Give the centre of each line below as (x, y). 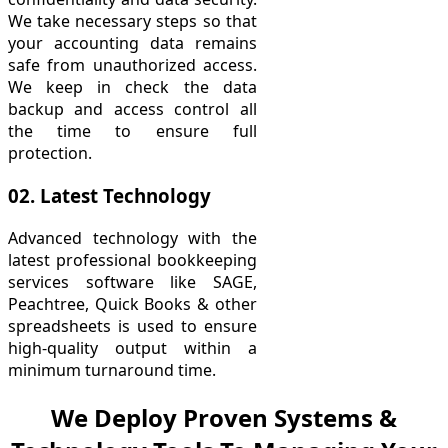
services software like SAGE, (132, 281)
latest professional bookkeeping (132, 259)
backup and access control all (132, 109)
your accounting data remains (132, 43)
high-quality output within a (132, 347)
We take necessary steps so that (132, 21)
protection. (50, 153)
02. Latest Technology (109, 196)
